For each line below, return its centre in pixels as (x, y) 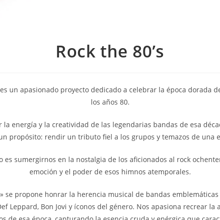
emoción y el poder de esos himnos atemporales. (110, 171)
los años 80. (110, 102)
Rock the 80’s (110, 51)
